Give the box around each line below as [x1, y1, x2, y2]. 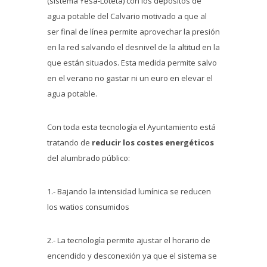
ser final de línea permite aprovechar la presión [47, 26, 220, 38]
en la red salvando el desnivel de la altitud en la [47, 42, 220, 53]
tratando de [47, 137, 92, 148]
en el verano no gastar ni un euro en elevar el [47, 73, 213, 84]
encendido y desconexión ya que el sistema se [47, 250, 217, 262]
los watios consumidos [47, 201, 129, 213]
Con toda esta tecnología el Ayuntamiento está [47, 122, 216, 133]
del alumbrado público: [47, 153, 130, 164]
